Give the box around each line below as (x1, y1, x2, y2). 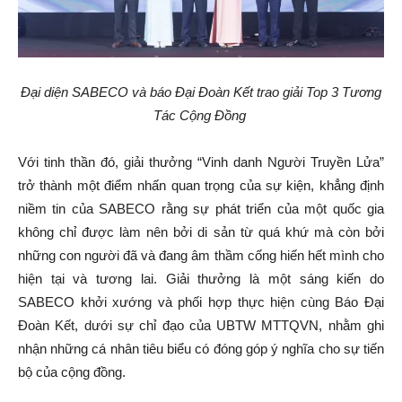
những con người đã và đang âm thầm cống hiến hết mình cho (18, 247, 384, 263)
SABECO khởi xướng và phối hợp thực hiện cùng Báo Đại (18, 293, 384, 310)
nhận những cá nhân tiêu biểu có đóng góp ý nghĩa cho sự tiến (18, 340, 384, 356)
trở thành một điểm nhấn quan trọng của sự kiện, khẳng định (18, 177, 384, 193)
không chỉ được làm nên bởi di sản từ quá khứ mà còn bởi (18, 223, 384, 240)
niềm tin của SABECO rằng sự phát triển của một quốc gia (18, 200, 384, 216)
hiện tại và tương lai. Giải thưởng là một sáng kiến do (18, 270, 384, 286)
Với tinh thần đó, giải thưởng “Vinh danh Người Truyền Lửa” (18, 153, 384, 170)
